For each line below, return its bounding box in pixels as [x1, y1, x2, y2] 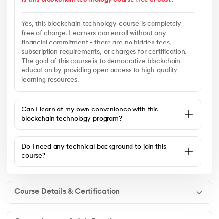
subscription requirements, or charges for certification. [22, 48, 187, 56]
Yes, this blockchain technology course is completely [22, 21, 181, 28]
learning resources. [22, 76, 80, 84]
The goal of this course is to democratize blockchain [22, 58, 180, 66]
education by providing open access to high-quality [22, 67, 178, 75]
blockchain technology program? [22, 115, 122, 123]
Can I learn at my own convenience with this [22, 106, 158, 113]
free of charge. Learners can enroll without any [22, 30, 166, 38]
